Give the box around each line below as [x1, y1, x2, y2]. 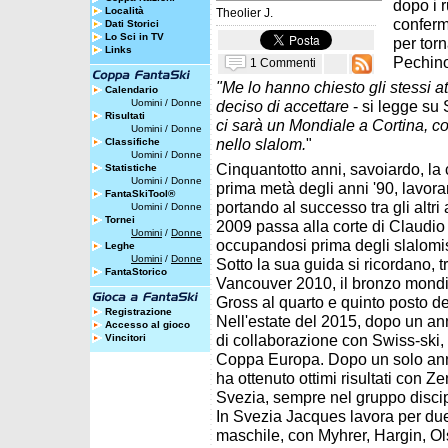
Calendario [105, 84, 158, 95]
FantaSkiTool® [105, 188, 175, 199]
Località [105, 5, 144, 16]
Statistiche [105, 162, 157, 173]
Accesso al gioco [105, 319, 190, 330]
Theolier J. [216, 6, 273, 20]
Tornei [105, 214, 135, 225]
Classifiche [105, 136, 160, 147]
